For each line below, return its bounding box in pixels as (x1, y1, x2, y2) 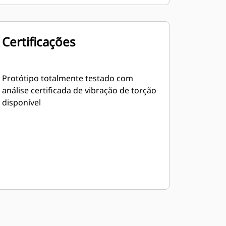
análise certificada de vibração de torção (2, 85, 156, 96)
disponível (2, 97, 41, 108)
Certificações (2, 33, 76, 50)
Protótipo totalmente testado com (2, 73, 133, 84)
